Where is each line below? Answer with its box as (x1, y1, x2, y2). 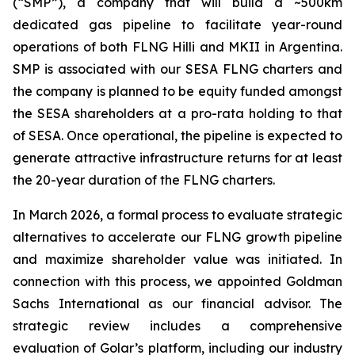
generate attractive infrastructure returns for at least (13, 150, 342, 166)
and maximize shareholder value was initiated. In (13, 251, 342, 267)
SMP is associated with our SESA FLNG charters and (13, 61, 342, 77)
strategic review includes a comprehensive (13, 318, 342, 334)
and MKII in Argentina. (195, 39, 342, 55)
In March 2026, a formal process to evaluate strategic (13, 207, 342, 223)
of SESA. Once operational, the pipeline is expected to (13, 128, 342, 143)
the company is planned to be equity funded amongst (13, 83, 342, 99)
